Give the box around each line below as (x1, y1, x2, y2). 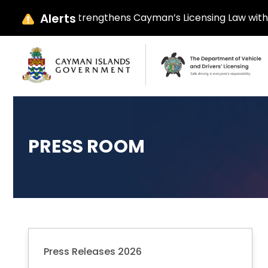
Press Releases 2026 (44, 244, 142, 258)
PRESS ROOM (28, 134, 145, 160)
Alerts (37, 10, 76, 27)
